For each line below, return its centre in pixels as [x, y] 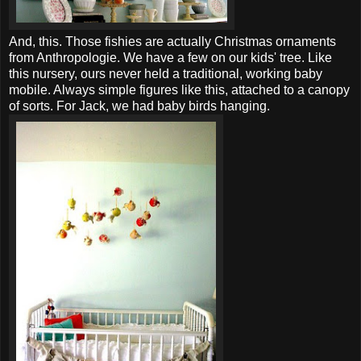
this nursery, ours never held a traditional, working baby [166, 73]
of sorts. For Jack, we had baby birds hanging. [139, 106]
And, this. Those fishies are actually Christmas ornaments [172, 41]
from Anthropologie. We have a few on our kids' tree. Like [170, 57]
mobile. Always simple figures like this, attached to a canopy [179, 89]
